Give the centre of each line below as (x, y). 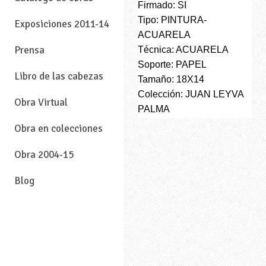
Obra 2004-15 (44, 155)
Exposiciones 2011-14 (62, 24)
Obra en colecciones (58, 129)
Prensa (29, 50)
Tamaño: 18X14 (171, 79)
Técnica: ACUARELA (183, 49)
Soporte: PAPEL (172, 64)
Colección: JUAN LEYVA (191, 94)
